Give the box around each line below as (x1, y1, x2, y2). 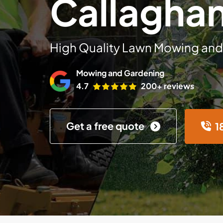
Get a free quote (66, 119, 146, 132)
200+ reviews (141, 81, 194, 91)
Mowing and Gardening (76, 68, 164, 78)
